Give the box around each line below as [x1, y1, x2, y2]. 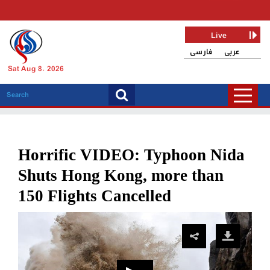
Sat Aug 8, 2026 [8, 63, 64, 75]
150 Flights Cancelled [18, 187, 171, 205]
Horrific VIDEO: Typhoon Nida [18, 146, 245, 164]
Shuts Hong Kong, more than [18, 166, 224, 184]
